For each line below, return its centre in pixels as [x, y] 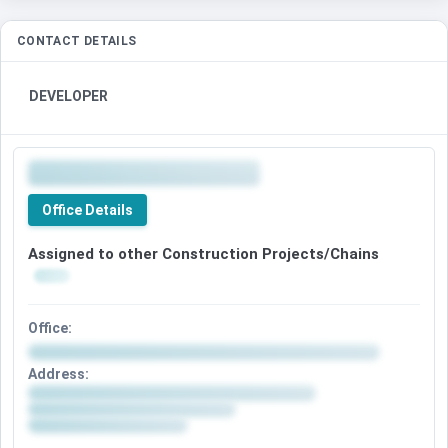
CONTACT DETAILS [77, 40]
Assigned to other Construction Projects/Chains [203, 253]
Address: [58, 373]
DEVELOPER [68, 95]
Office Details [87, 209]
